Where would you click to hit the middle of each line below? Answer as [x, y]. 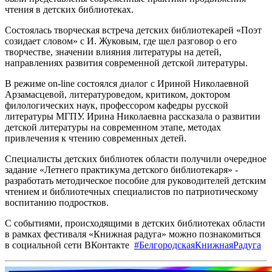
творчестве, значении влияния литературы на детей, [113, 52]
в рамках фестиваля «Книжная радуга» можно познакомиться [133, 234]
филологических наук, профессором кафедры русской [117, 106]
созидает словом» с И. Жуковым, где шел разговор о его [121, 41]
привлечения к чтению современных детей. [96, 138]
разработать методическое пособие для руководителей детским [135, 181]
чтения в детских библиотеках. [69, 10]
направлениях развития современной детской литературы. [126, 63]
